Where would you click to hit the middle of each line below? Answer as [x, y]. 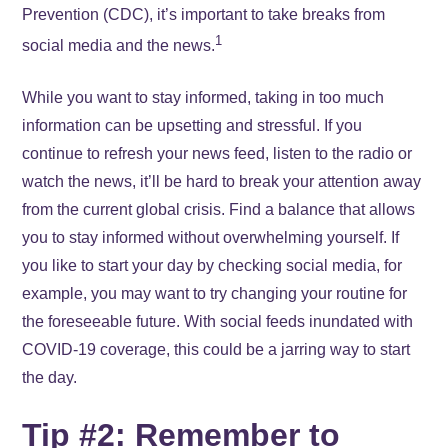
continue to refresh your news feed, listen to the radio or [217, 154]
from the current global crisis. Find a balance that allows [219, 210]
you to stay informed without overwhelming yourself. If [211, 238]
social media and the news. [119, 46]
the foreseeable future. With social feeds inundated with [218, 322]
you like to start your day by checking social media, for [212, 266]
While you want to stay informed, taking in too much [203, 98]
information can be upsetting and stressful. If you [192, 126]
